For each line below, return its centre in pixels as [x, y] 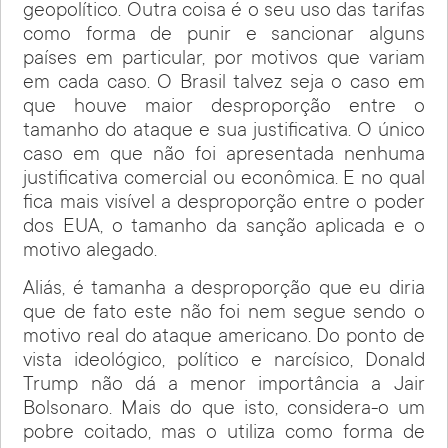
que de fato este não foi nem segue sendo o [224, 314]
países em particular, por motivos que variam [224, 59]
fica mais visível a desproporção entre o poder [224, 203]
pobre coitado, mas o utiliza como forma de [224, 434]
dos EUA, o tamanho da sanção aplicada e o [224, 227]
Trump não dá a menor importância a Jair [224, 386]
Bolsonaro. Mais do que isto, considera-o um [224, 410]
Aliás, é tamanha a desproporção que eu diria [224, 290]
